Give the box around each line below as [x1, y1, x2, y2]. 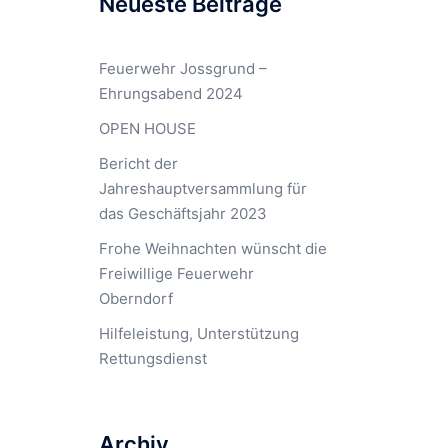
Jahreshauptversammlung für [98, 178, 307, 198]
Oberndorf [98, 288, 173, 308]
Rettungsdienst [98, 348, 207, 368]
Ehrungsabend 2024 [98, 83, 243, 103]
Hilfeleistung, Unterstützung [98, 323, 299, 343]
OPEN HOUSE [98, 118, 196, 138]
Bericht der [98, 153, 178, 173]
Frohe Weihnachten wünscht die [98, 238, 327, 258]
